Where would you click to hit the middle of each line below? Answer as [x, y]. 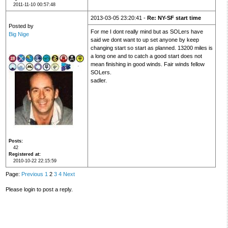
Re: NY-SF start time [174, 18]
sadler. [98, 81]
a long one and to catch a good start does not [146, 56]
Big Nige [19, 34]
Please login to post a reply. [39, 189]
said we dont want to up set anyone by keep [145, 40]
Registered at [24, 154]
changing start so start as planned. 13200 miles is [151, 48]
